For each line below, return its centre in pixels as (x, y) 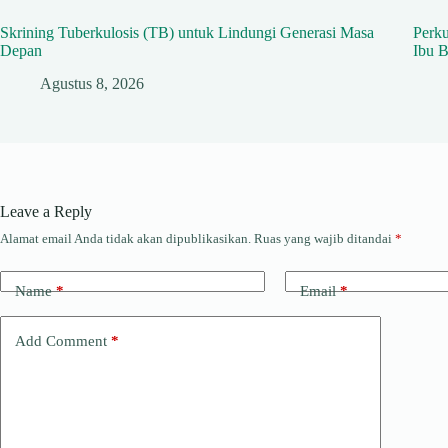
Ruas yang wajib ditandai (324, 239)
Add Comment (61, 340)
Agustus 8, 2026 (92, 84)
